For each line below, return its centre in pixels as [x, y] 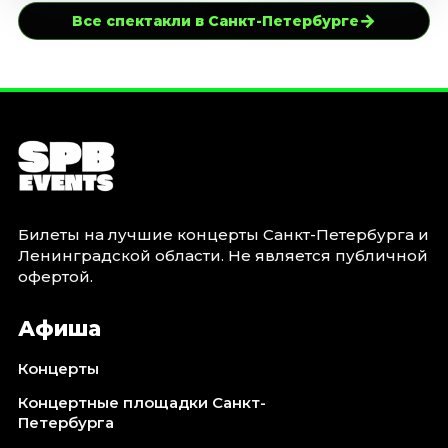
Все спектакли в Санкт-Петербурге [215, 21]
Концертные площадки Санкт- [141, 403]
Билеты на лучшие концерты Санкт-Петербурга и [223, 235]
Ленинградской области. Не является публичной [222, 256]
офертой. [55, 277]
